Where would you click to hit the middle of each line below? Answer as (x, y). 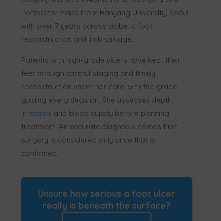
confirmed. (40, 153)
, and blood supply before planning (110, 113)
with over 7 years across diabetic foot (87, 26)
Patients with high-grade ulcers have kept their (101, 60)
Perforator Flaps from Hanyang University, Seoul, (106, 12)
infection (36, 113)
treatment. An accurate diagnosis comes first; (100, 126)
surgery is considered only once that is (88, 140)
